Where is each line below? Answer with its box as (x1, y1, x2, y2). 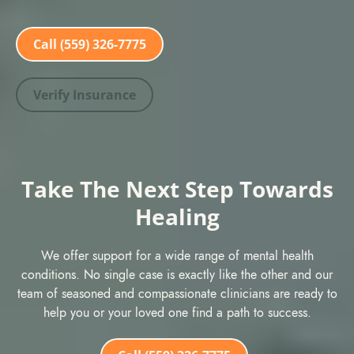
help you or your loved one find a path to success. (43, 303, 311, 322)
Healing (134, 201, 220, 232)
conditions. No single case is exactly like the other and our (21, 265, 333, 284)
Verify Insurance (33, 85, 136, 104)
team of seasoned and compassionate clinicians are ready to (17, 284, 337, 303)
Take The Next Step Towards (21, 173, 333, 204)
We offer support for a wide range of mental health (40, 247, 314, 265)
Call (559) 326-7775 (33, 35, 146, 53)
